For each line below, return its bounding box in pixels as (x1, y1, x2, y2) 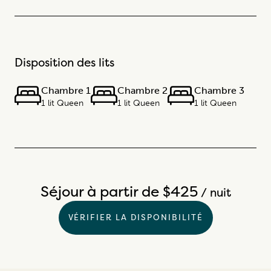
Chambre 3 (194, 84, 244, 96)
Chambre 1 (41, 84, 91, 96)
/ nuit (197, 184, 231, 200)
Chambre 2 (117, 84, 168, 96)
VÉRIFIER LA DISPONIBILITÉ (68, 211, 203, 223)
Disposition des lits (15, 54, 114, 70)
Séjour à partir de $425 (40, 181, 198, 201)
